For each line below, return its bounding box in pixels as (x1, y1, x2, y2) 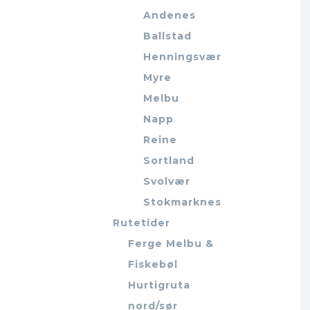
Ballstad (143, 29, 192, 42)
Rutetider (113, 216, 171, 229)
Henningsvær (143, 50, 222, 63)
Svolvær (143, 174, 191, 188)
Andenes (143, 8, 197, 21)
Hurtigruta (128, 278, 191, 291)
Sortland (143, 154, 195, 167)
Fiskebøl (128, 257, 179, 271)
